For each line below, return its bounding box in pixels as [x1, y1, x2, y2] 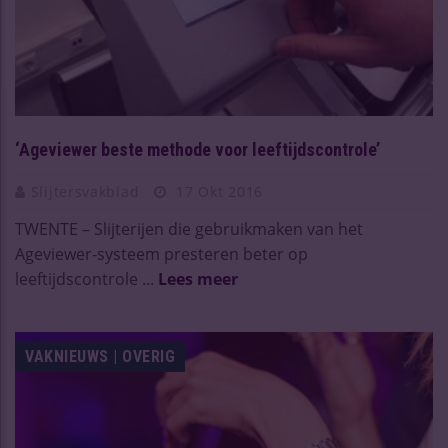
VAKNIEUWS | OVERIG [25, 346, 175, 366]
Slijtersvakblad [30, 181, 144, 201]
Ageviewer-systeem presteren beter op [15, 242, 308, 265]
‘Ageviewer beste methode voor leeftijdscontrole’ [15, 138, 380, 160]
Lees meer [158, 267, 238, 290]
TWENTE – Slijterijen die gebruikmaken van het [15, 217, 363, 240]
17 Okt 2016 [171, 181, 264, 201]
